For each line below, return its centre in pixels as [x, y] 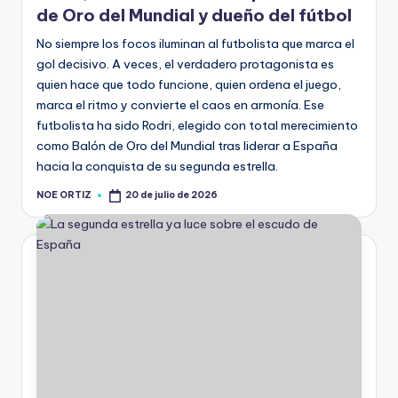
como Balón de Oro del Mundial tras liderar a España [187, 146]
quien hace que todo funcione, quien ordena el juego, [189, 85]
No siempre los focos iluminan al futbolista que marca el [195, 44]
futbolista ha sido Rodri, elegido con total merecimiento [197, 126]
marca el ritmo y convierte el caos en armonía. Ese [180, 105]
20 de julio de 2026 [172, 195]
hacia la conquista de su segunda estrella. [157, 167]
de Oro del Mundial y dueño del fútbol [194, 16]
